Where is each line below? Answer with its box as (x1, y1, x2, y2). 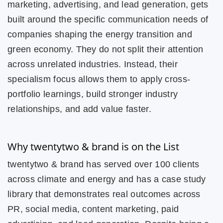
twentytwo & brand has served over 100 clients (7, 159, 200, 169)
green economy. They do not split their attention (7, 44, 204, 54)
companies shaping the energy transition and (7, 29, 192, 39)
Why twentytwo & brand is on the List (7, 139, 179, 153)
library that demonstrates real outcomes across (7, 189, 201, 199)
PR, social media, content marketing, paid (7, 204, 179, 214)
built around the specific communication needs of (7, 14, 209, 24)
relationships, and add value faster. (7, 104, 154, 114)
